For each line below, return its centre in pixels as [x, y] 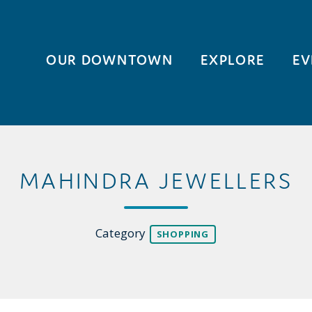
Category [122, 233]
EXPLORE [233, 60]
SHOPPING [182, 234]
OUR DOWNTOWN [110, 60]
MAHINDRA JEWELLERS [156, 181]
